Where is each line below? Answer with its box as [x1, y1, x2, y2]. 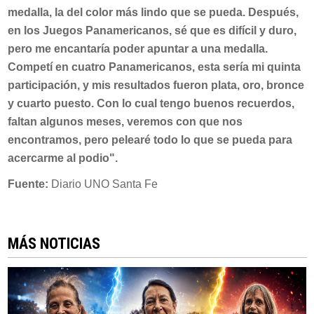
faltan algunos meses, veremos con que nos [7, 116, 243, 128]
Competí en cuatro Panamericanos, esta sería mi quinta [7, 61, 301, 74]
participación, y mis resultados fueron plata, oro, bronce [7, 79, 304, 92]
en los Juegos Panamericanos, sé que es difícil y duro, [7, 25, 296, 37]
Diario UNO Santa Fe [50, 178, 158, 191]
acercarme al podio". [7, 152, 118, 165]
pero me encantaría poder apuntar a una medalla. [7, 43, 268, 55]
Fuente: [7, 178, 51, 191]
